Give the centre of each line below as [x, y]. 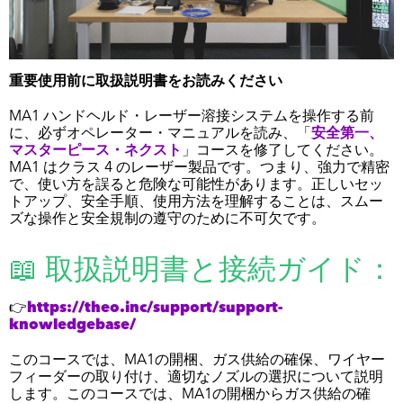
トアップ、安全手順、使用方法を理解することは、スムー [196, 202]
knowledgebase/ [72, 325]
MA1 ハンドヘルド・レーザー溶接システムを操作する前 [192, 116]
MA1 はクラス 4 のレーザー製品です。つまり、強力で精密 [199, 168]
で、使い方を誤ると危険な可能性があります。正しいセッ [196, 185]
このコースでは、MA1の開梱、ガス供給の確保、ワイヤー [197, 360]
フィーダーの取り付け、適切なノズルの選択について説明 [196, 377]
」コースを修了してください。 [282, 151]
